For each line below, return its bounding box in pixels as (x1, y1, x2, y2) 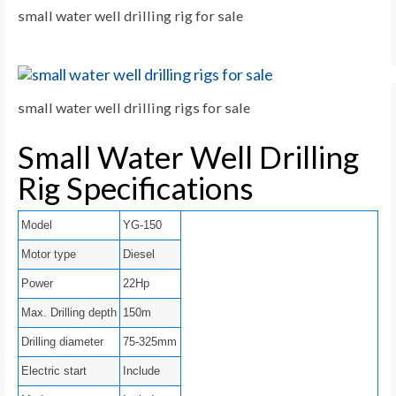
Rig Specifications (18, 169, 254, 207)
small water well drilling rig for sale (18, 7, 243, 25)
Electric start (21, 364, 87, 378)
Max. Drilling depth (21, 306, 117, 320)
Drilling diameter (21, 335, 103, 349)
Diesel (123, 247, 155, 262)
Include (123, 364, 160, 378)
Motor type (21, 247, 76, 262)
